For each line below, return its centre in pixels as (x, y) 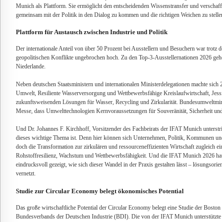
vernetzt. (26, 174)
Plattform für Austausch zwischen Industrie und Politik (92, 32)
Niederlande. (31, 67)
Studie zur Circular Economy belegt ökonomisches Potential (100, 191)
